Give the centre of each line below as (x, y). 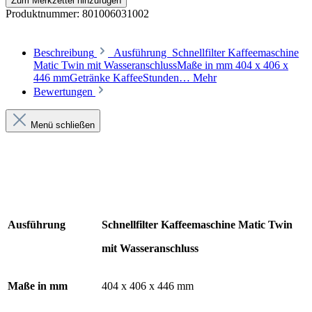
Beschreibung (64, 52)
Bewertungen (64, 91)
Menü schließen (63, 125)
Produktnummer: (44, 13)
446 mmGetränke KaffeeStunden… (113, 77)
